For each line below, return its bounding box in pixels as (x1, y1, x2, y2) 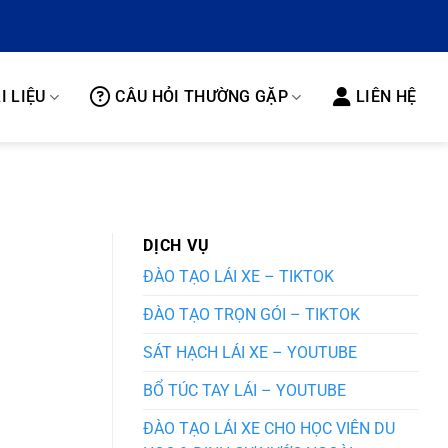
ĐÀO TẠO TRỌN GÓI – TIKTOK (143, 305, 360, 325)
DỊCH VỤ (143, 236, 210, 256)
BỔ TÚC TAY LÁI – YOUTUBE (143, 381, 346, 401)
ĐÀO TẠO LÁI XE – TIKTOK (143, 267, 334, 287)
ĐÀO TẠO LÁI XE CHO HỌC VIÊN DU (143, 419, 395, 439)
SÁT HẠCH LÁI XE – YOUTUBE (143, 343, 357, 363)
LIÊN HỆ (355, 87, 417, 106)
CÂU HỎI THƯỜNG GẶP (115, 87, 289, 106)
